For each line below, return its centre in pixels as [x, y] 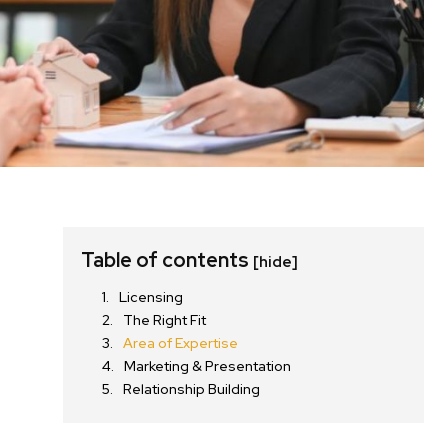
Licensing [151, 297]
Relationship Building [192, 389]
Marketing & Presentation [208, 366]
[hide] [276, 262]
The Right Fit [165, 320]
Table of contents [167, 260]
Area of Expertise [181, 343]
